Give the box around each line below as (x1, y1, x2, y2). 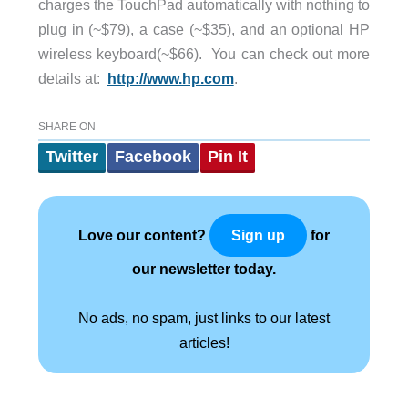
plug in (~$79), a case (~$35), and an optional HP (37, 20, 371, 37)
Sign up (231, 228, 285, 243)
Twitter (45, 148, 98, 166)
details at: (37, 69, 107, 87)
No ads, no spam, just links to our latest (78, 310, 330, 326)
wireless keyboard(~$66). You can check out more (37, 45, 371, 62)
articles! (178, 334, 229, 351)
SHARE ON (37, 120, 96, 133)
